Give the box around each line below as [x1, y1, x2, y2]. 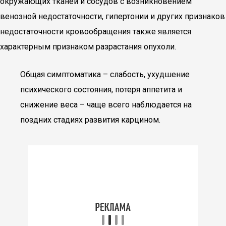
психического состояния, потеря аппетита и [20, 85, 182, 94]
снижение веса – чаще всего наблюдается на [20, 100, 192, 109]
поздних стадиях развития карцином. [20, 115, 160, 125]
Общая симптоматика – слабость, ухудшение [20, 70, 190, 79]
